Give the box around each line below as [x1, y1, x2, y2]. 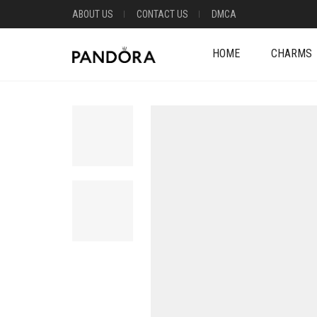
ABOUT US [72, 8, 113, 20]
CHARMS [271, 47, 312, 60]
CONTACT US [137, 8, 188, 20]
